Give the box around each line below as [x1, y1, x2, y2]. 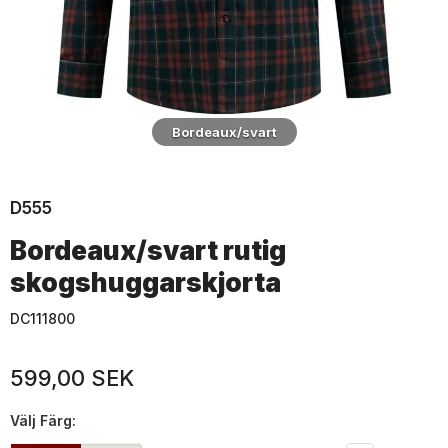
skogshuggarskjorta [10, 267, 281, 298]
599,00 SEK [10, 365, 134, 391]
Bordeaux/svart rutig [10, 235, 286, 266]
